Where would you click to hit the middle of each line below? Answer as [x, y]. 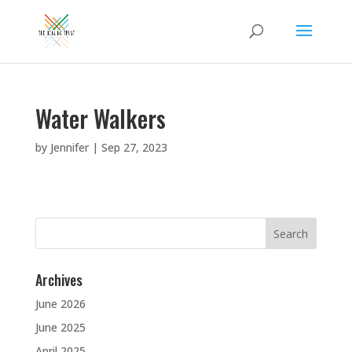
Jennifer [69, 147]
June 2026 [60, 304]
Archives [59, 280]
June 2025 [60, 327]
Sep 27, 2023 [134, 147]
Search [53, 224]
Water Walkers [100, 118]
